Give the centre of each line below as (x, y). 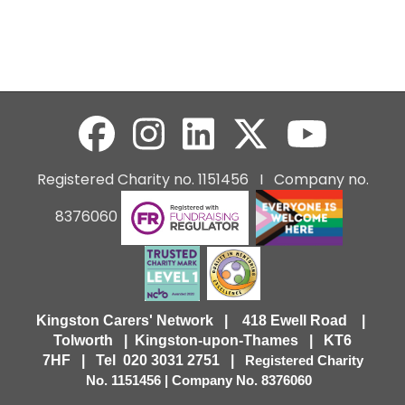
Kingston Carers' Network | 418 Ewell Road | (202, 320)
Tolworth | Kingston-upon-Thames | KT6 (202, 340)
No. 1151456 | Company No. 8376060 (201, 380)
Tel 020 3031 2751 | (170, 360)
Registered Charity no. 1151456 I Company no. (202, 180)
